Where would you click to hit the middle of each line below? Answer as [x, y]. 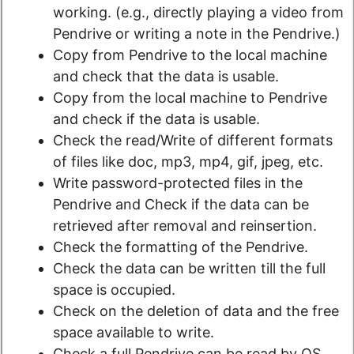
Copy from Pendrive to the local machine [190, 55]
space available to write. [134, 333]
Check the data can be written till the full [189, 269]
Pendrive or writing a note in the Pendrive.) [197, 34]
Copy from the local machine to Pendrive [190, 98]
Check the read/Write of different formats [193, 141]
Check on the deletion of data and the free [196, 311]
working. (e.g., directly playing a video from [198, 13]
